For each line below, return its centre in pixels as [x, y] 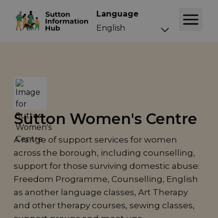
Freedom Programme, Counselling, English [106, 179]
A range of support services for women [95, 140]
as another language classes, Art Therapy [101, 192]
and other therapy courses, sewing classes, [104, 206]
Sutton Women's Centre [105, 119]
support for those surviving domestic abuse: [107, 166]
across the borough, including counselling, [104, 153]
